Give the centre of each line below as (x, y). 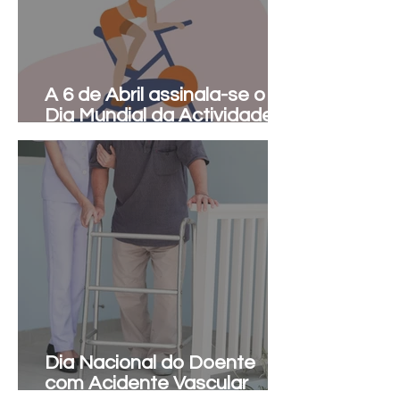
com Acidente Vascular (146, 383)
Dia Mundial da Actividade (159, 116)
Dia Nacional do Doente (150, 363)
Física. (72, 136)
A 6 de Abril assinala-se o (155, 95)
